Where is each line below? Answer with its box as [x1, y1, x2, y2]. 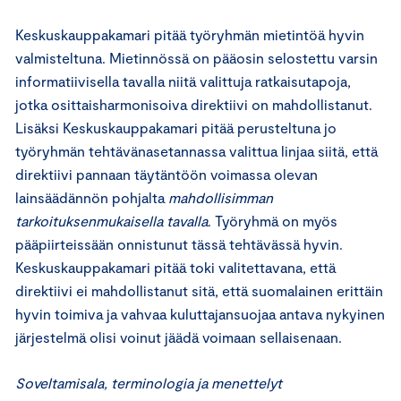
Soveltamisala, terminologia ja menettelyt [15, 374, 282, 392]
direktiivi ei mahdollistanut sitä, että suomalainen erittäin [15, 282, 383, 300]
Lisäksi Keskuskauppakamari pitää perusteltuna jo [15, 119, 337, 137]
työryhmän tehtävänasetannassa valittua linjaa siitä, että [15, 142, 378, 160]
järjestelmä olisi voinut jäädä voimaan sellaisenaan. [15, 328, 349, 346]
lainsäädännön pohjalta [15, 189, 168, 207]
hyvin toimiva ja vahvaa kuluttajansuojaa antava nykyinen [15, 305, 385, 323]
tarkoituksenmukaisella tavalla [15, 212, 208, 230]
